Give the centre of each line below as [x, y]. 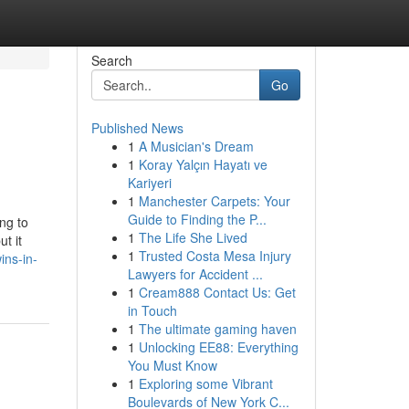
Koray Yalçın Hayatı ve [203, 164]
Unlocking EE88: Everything [218, 347]
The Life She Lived [193, 237]
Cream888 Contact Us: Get [217, 292]
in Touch [152, 310]
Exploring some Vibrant [205, 383]
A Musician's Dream [196, 146]
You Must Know [172, 365]
